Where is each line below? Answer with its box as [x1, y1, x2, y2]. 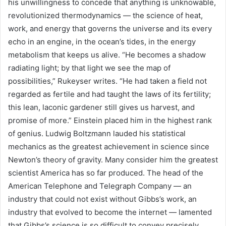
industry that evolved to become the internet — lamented [8, 207, 212, 217]
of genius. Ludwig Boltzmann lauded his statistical [8, 129, 186, 138]
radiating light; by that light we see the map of [8, 63, 171, 73]
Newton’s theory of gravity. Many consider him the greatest [8, 155, 218, 164]
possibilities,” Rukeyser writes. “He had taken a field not [8, 76, 207, 86]
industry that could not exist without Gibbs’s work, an [8, 194, 197, 204]
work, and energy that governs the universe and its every [8, 24, 212, 33]
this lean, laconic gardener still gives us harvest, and [8, 102, 195, 112]
